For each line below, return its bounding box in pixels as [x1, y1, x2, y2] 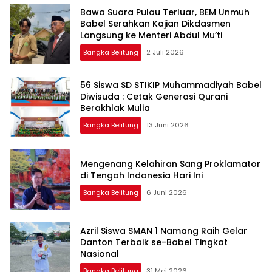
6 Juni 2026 [146, 187, 187, 197]
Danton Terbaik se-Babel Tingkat [80, 236, 228, 249]
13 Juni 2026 [146, 120, 189, 131]
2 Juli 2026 [146, 47, 184, 58]
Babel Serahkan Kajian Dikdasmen [80, 18, 231, 30]
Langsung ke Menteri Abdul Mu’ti [80, 29, 222, 42]
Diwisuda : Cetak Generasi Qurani [80, 90, 228, 103]
